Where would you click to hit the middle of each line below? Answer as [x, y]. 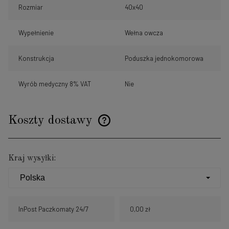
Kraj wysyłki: [32, 158]
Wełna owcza [144, 32]
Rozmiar [31, 7]
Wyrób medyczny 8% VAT [55, 84]
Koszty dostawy [52, 120]
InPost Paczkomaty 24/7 [53, 209]
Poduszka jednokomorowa [164, 58]
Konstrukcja [36, 58]
